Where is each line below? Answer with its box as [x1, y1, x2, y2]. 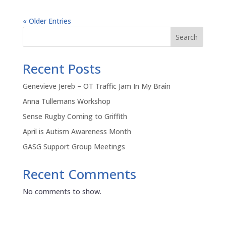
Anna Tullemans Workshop [22, 96, 110, 106]
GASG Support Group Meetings [22, 142, 125, 152]
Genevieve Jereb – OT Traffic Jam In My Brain [22, 81, 171, 91]
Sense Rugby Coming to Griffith [22, 111, 127, 122]
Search [176, 32, 198, 42]
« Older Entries [22, 16, 71, 26]
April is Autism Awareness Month [22, 127, 131, 137]
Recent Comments [22, 165, 136, 184]
